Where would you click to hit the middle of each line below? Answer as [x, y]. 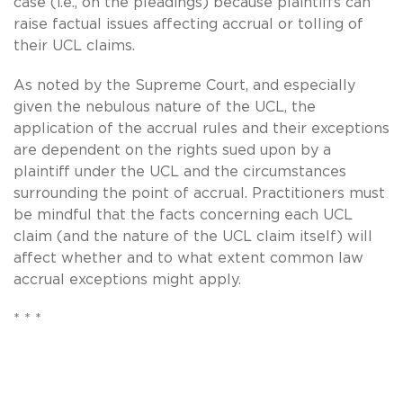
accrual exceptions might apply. [127, 279]
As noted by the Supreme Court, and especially [184, 85]
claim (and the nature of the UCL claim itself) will [193, 236]
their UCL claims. [74, 45]
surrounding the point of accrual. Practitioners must [199, 193]
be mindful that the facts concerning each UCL [183, 215]
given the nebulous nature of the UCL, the [165, 107]
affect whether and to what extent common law [188, 258]
